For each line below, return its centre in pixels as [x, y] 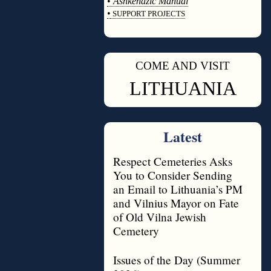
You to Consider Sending [173, 175]
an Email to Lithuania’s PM [178, 189]
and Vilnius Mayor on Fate [176, 203]
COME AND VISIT [183, 66]
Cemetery [136, 231]
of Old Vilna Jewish [160, 217]
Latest [183, 136]
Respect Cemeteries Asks [173, 161]
